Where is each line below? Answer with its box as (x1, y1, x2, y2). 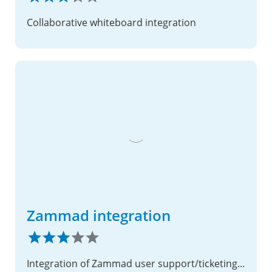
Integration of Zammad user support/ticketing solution (237, 256, 245, 270)
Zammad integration (27, 205, 171, 225)
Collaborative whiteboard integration (27, 15, 196, 29)
